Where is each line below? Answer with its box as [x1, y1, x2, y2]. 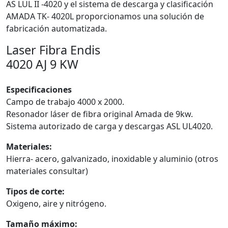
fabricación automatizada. [6, 23, 107, 34]
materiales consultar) [6, 165, 88, 177]
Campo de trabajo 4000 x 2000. [6, 96, 124, 107]
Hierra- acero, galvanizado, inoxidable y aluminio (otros [6, 153, 218, 164]
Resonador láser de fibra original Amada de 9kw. [6, 108, 193, 120]
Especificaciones [6, 84, 72, 95]
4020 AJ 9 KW [6, 56, 78, 72]
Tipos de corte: [6, 186, 65, 197]
